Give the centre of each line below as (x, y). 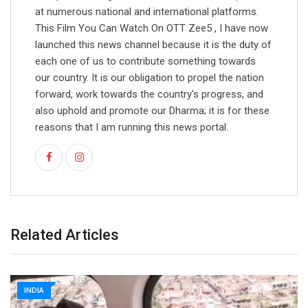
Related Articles (65, 235)
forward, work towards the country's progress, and (149, 95)
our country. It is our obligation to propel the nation (150, 78)
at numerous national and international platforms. (147, 12)
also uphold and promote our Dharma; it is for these (152, 111)
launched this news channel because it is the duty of (153, 45)
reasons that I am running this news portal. (132, 128)
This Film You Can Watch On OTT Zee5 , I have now (152, 29)
